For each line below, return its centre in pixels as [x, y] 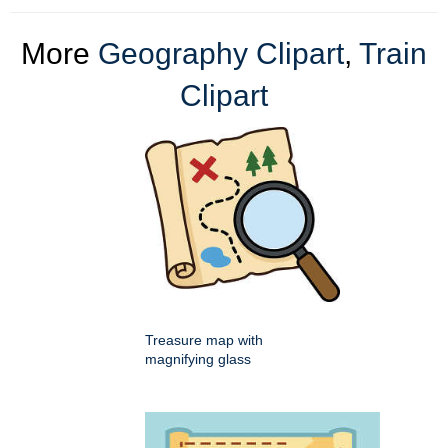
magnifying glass [198, 359]
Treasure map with [204, 340]
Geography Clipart [221, 54]
